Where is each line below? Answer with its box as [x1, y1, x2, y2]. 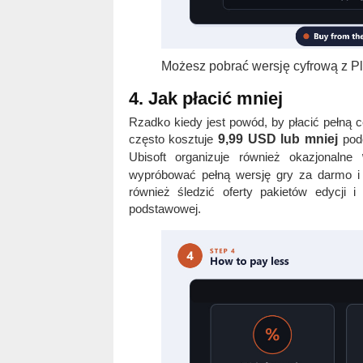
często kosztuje [128, 132, 218, 147]
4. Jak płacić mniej [128, 88, 283, 109]
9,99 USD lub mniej [217, 132, 338, 147]
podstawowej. [128, 202, 201, 216]
